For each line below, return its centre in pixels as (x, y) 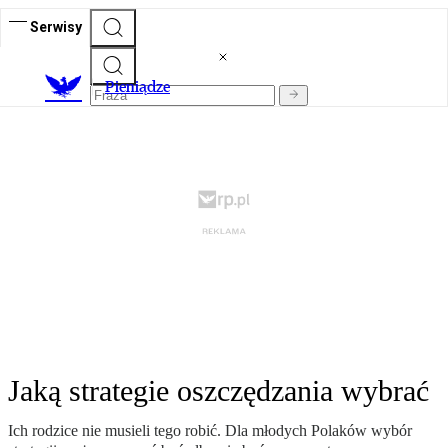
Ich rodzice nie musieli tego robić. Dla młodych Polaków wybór (210, 431)
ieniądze (142, 87)
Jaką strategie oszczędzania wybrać (218, 391)
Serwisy (56, 26)
